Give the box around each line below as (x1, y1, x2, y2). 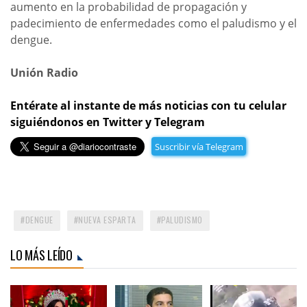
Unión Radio (10, 65, 78, 81)
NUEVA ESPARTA (78, 214, 136, 226)
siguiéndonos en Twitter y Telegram (10, 114, 205, 130)
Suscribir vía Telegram (154, 140, 243, 153)
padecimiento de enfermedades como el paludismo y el (10, 16, 297, 32)
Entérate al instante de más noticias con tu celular (10, 98, 286, 114)
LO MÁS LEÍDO (10, 246, 73, 265)
